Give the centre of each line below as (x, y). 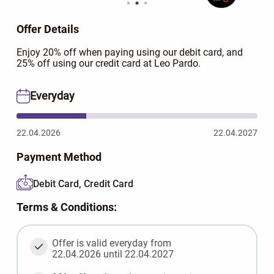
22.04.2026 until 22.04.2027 (113, 254)
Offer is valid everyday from (111, 243)
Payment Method (59, 157)
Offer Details (47, 29)
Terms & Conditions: (66, 207)
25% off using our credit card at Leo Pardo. (108, 63)
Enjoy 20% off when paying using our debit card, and (129, 52)
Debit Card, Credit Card (83, 183)
